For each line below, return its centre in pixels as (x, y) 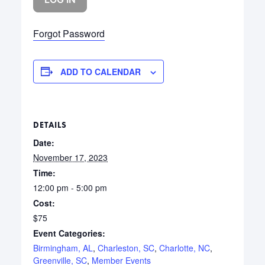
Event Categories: (70, 233)
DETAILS (50, 125)
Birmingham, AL (63, 248)
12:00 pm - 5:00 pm (70, 187)
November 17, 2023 (71, 157)
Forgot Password (69, 33)
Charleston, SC (126, 248)
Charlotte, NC (185, 248)
